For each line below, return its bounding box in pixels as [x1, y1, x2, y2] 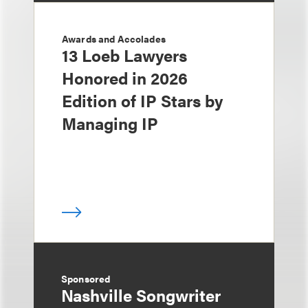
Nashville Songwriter [61, 283, 221, 307]
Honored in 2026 [62, 66, 188, 89]
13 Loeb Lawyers [62, 43, 187, 67]
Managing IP [62, 111, 158, 135]
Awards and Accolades [62, 32, 166, 45]
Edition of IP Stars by [62, 89, 223, 112]
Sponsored [61, 272, 111, 285]
